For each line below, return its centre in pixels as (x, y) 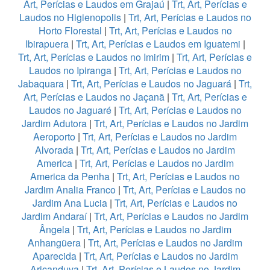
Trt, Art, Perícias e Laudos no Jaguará (151, 84)
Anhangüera (54, 243)
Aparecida (54, 256)
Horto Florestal (70, 31)
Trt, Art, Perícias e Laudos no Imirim (94, 57)
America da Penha (70, 177)
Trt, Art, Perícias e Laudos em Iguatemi (158, 44)
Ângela (54, 230)
